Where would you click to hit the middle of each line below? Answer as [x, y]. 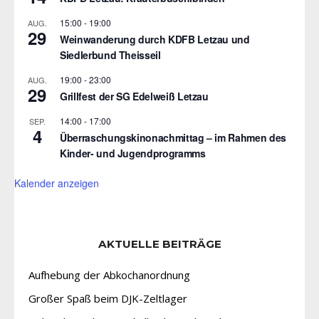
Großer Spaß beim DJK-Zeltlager [108, 299]
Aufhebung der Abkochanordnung [109, 275]
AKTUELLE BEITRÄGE [159, 244]
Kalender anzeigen [57, 183]
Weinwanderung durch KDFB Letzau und [155, 40]
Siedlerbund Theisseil [110, 55]
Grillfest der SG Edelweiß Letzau [134, 96]
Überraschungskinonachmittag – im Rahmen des [173, 138]
